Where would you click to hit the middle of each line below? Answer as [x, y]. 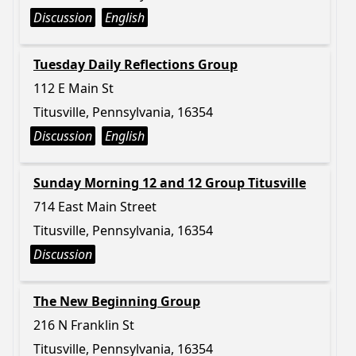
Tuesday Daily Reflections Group [135, 64]
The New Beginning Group [117, 301]
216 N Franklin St [84, 325]
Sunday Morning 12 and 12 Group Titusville [170, 183]
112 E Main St [74, 88]
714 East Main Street [95, 207]
